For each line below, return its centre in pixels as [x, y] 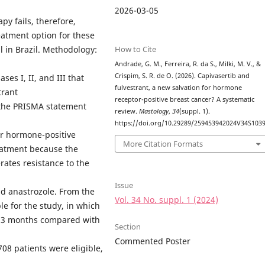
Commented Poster [153, 241]
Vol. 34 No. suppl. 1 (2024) [167, 200]
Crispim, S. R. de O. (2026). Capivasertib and [182, 75]
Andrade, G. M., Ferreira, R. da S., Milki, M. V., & [188, 64]
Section [128, 227]
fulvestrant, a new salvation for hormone [179, 87]
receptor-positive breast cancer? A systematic [185, 99]
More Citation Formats [163, 144]
